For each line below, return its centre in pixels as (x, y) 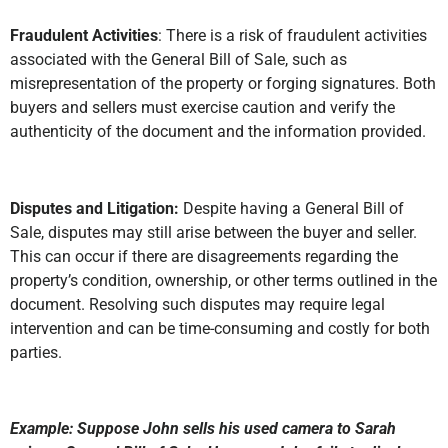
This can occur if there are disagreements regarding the (204, 256)
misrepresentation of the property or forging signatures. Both (223, 83)
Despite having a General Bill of (291, 208)
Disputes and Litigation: (94, 208)
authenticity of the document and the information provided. (218, 131)
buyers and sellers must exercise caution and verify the (202, 107)
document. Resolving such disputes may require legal (197, 304)
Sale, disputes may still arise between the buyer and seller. (213, 232)
